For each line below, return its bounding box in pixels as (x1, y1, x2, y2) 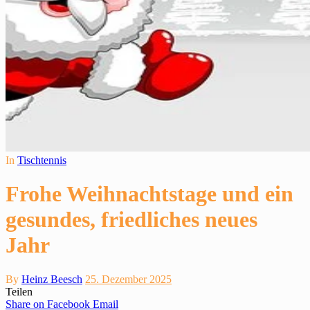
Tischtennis (17, 154, 66, 166)
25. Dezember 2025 (85, 273, 172, 285)
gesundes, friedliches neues (6, 207, 257, 232)
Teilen (6, 285, 33, 298)
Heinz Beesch (21, 273, 82, 285)
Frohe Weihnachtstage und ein (6, 181, 293, 207)
